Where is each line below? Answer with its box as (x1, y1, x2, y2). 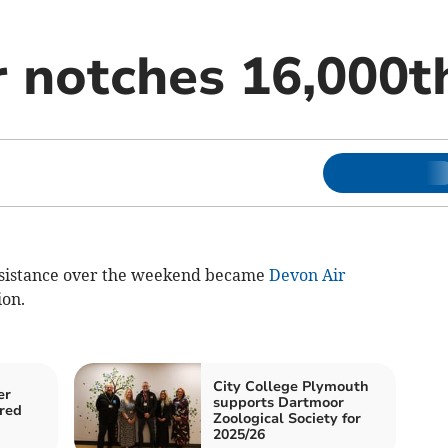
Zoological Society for (213, 409, 361, 428)
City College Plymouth (213, 377, 369, 396)
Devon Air (268, 265, 346, 285)
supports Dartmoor (213, 393, 344, 412)
